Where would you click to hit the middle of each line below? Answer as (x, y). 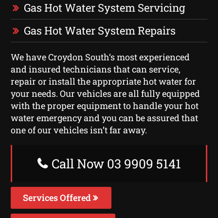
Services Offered (58, 197)
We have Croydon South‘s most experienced (100, 57)
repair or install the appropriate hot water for (104, 81)
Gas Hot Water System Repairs (100, 30)
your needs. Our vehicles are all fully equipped (106, 93)
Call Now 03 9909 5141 (115, 163)
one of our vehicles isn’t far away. (79, 130)
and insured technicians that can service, (96, 69)
